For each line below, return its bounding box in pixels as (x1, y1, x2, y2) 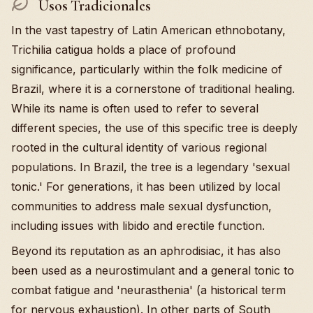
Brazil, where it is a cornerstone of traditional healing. (11, 81, 295, 96)
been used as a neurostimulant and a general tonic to (11, 263, 294, 277)
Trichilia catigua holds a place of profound (11, 42, 235, 57)
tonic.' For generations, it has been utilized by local (11, 179, 280, 194)
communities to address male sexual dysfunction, (11, 198, 272, 213)
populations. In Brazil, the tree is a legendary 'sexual (11, 159, 290, 174)
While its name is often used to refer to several (11, 101, 259, 115)
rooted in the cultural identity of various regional (11, 140, 267, 154)
